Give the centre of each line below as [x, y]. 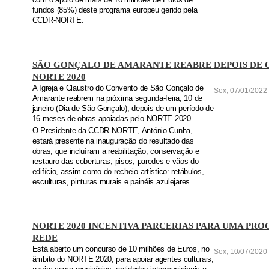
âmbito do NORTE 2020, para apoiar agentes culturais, [123, 260]
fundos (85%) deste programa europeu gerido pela [115, 11]
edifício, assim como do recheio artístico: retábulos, [118, 171]
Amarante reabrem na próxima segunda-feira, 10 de [117, 98]
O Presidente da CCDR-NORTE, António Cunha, [112, 131]
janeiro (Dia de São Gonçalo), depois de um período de [123, 108]
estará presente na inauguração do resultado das [113, 141]
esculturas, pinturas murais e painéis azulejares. [112, 182]
